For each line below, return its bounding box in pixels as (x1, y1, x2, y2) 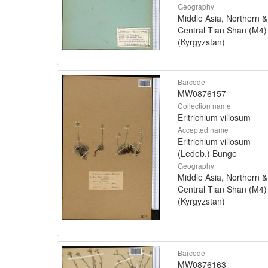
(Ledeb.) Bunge (178, 147, 237, 159)
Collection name (178, 100, 231, 111)
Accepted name (178, 124, 229, 135)
